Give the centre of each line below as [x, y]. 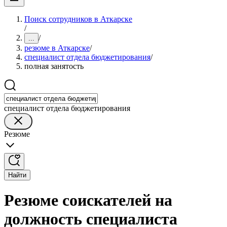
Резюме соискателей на [88, 200]
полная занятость [54, 66]
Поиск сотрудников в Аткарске [78, 19]
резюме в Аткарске [57, 48]
